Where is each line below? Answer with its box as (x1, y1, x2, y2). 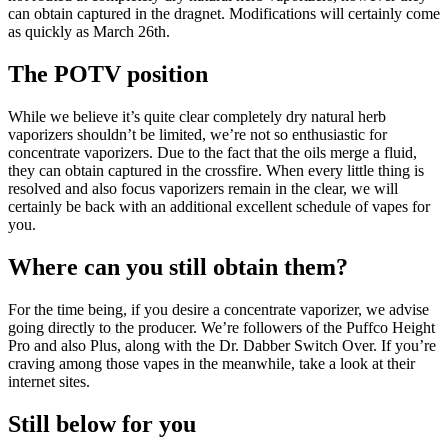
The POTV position (8, 61, 208, 88)
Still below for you (8, 410, 196, 437)
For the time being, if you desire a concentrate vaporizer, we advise (8, 301, 429, 318)
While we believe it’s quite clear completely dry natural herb (8, 108, 386, 126)
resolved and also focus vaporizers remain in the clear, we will (8, 180, 398, 198)
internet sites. (8, 373, 90, 390)
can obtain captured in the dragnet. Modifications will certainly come (8, 5, 440, 23)
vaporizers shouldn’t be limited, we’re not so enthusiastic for (8, 126, 387, 144)
